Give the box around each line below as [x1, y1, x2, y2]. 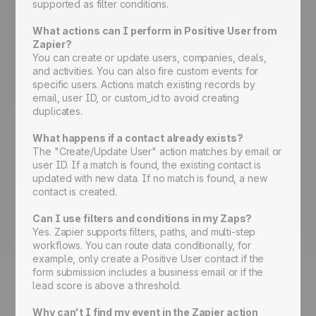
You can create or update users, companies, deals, [32, 51, 267, 64]
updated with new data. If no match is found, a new [32, 172, 267, 185]
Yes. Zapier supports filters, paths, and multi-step [32, 226, 256, 238]
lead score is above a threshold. [32, 279, 181, 292]
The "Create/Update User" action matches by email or [32, 145, 282, 158]
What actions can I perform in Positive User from [32, 25, 277, 37]
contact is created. [32, 186, 117, 198]
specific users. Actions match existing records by [32, 78, 255, 91]
